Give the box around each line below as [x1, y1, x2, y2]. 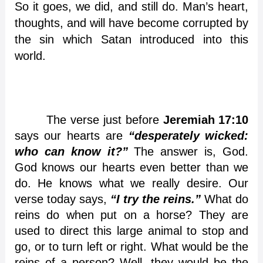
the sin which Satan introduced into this [14, 32, 249, 46]
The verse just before [14, 113, 163, 126]
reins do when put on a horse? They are [14, 208, 249, 221]
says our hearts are [14, 129, 129, 142]
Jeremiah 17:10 [163, 113, 249, 126]
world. [14, 49, 46, 62]
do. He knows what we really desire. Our [14, 176, 249, 190]
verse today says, [14, 192, 110, 205]
